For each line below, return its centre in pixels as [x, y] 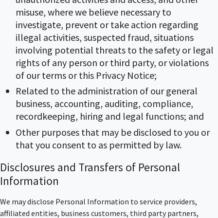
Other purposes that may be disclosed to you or [113, 132]
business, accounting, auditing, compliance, [104, 104]
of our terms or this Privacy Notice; [86, 75]
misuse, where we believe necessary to [93, 12]
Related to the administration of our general [107, 91]
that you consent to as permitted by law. [99, 145]
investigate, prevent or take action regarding [107, 25]
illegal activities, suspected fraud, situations [105, 37]
